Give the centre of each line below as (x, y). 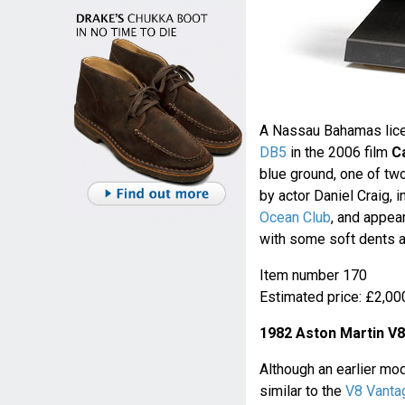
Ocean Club (295, 218)
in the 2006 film (339, 153)
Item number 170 (313, 276)
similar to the (302, 391)
